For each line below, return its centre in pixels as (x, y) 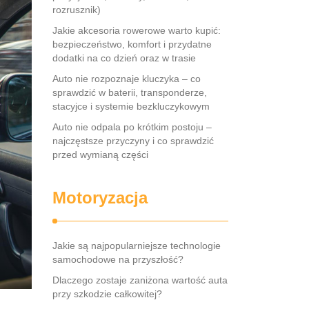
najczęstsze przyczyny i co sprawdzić (133, 141)
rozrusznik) (77, 10)
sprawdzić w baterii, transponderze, (130, 92)
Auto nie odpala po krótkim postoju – (132, 127)
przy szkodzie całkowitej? (107, 294)
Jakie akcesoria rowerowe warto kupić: (137, 30)
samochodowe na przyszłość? (118, 259)
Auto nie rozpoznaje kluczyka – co (127, 79)
